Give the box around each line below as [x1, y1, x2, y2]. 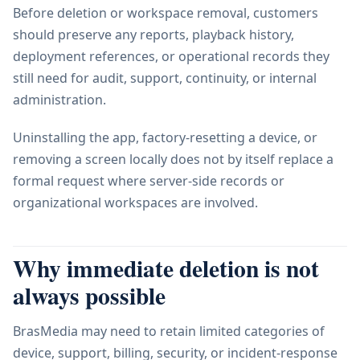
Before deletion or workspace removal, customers [13, 4, 318, 22]
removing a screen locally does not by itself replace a [13, 150, 333, 169]
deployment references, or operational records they [13, 47, 329, 66]
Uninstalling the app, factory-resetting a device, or [13, 129, 317, 147]
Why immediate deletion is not [13, 251, 319, 286]
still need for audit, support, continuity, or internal [13, 69, 317, 88]
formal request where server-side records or [13, 172, 284, 190]
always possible [13, 278, 166, 313]
